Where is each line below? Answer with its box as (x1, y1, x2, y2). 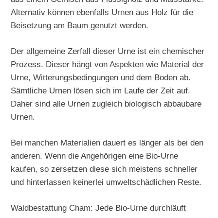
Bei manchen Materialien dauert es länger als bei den (11, 137, 204, 147)
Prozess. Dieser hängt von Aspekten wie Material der (11, 59, 204, 70)
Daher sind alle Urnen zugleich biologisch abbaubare (11, 99, 202, 109)
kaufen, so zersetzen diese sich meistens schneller (11, 163, 198, 174)
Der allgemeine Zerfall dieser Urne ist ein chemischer (11, 46, 205, 56)
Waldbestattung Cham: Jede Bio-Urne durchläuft (11, 202, 186, 213)
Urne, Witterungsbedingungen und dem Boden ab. (11, 73, 191, 83)
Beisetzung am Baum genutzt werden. (11, 20, 149, 31)
